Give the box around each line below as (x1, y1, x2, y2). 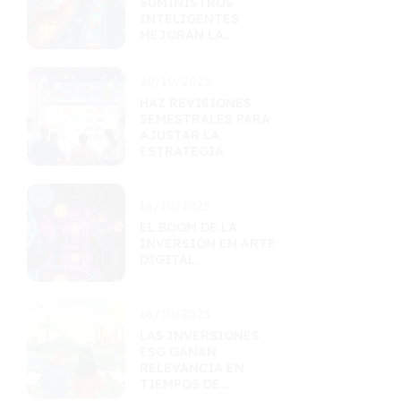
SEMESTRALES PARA (140, 111, 270, 127)
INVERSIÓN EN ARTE (140, 235, 276, 252)
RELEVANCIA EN (140, 360, 244, 376)
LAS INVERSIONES (140, 328, 260, 344)
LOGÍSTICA (140, 59, 214, 75)
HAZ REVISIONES (140, 95, 252, 111)
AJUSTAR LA (140, 127, 219, 143)
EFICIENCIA (140, 43, 218, 59)
